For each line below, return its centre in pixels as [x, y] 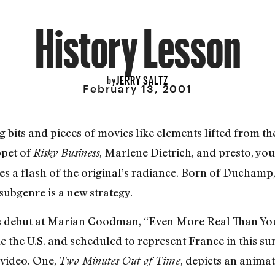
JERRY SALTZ [142, 78]
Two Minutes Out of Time [119, 260]
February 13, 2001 [137, 89]
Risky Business [66, 153]
